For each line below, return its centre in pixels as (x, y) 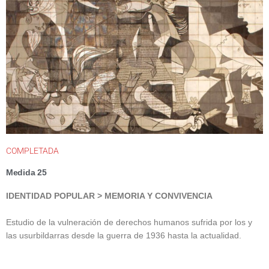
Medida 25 (26, 173)
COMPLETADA (32, 151)
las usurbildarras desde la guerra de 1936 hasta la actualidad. (124, 236)
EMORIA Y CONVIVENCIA (162, 196)
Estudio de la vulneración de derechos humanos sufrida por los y (129, 223)
